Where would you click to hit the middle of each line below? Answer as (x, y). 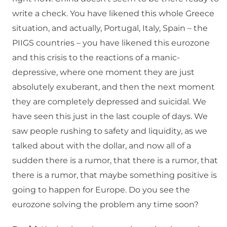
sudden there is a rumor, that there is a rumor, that (115, 161)
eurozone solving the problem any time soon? (105, 205)
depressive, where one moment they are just (103, 72)
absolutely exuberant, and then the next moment (113, 87)
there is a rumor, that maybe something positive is (115, 175)
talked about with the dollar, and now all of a (102, 146)
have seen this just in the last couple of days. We (110, 117)
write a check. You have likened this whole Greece (113, 14)
